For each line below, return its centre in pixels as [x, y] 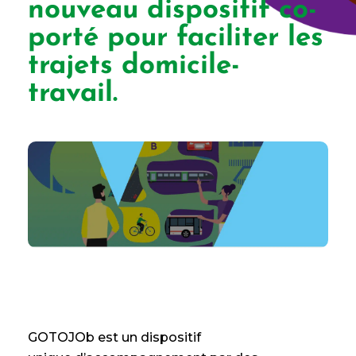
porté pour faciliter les [176, 39]
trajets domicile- [134, 66]
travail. [73, 94]
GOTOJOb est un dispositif [114, 338]
